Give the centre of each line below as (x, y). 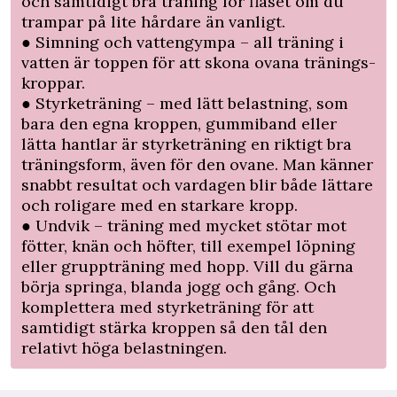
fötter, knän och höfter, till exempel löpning (188, 245)
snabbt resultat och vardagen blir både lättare (197, 184)
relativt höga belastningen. (124, 347)
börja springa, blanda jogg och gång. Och (179, 286)
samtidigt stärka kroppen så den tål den (174, 327)
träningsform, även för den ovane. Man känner (197, 164)
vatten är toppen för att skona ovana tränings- (198, 62)
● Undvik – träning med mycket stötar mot (184, 225)
